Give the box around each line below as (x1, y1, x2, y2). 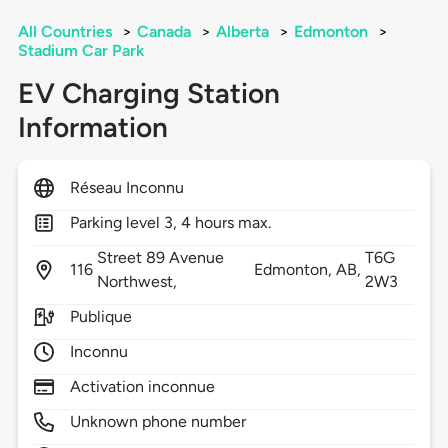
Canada (136, 22, 191, 42)
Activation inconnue (69, 377, 216, 397)
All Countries (17, 22, 112, 42)
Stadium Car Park (17, 41, 144, 61)
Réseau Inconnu (69, 178, 185, 198)
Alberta (215, 22, 269, 42)
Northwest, (96, 272, 182, 292)
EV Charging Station (17, 76, 280, 111)
